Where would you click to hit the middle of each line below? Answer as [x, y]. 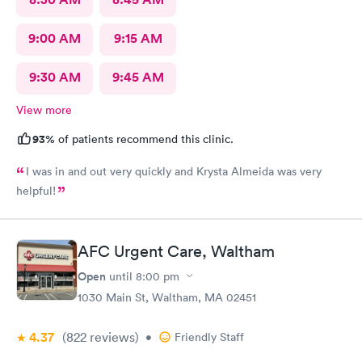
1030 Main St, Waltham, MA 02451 [167, 297]
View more [44, 110]
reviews [111, 337]
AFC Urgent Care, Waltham [176, 251]
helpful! [36, 191]
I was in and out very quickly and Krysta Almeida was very [174, 171]
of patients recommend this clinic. [144, 139]
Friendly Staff [209, 337]
